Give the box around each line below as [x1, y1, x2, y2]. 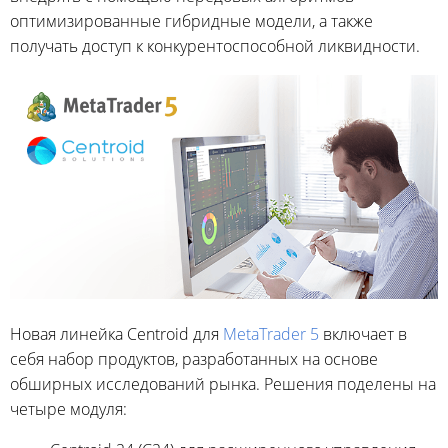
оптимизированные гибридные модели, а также [10, 10, 373, 32]
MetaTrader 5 [223, 322, 323, 345]
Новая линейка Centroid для [10, 322, 223, 345]
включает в [323, 322, 407, 345]
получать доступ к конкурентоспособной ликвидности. [10, 35, 420, 57]
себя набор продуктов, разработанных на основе [10, 347, 378, 370]
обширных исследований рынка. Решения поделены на [10, 372, 436, 395]
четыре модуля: [10, 397, 127, 420]
